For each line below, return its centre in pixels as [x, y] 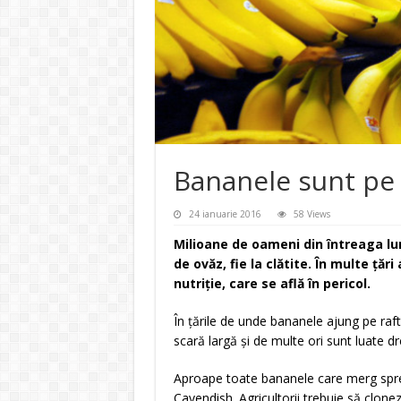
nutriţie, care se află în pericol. [275, 284]
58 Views [311, 214]
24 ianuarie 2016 [225, 214]
